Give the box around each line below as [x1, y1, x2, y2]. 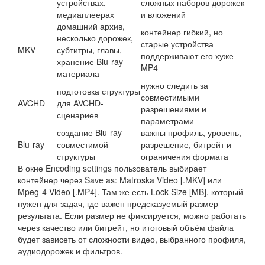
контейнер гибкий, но [141, 26, 223, 38]
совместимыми [141, 91, 199, 103]
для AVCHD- [57, 97, 104, 109]
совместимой [57, 138, 108, 150]
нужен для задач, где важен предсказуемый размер [18, 198, 218, 209]
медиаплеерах [57, 8, 114, 20]
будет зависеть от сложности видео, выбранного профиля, [18, 233, 246, 245]
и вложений [141, 8, 186, 20]
